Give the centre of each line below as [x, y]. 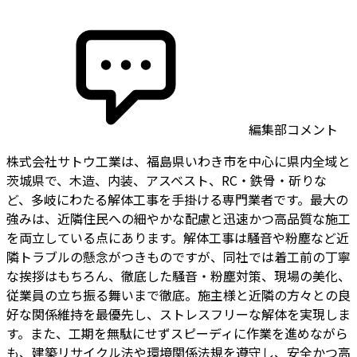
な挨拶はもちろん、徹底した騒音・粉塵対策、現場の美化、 [178, 276]
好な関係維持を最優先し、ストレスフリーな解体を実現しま [178, 314]
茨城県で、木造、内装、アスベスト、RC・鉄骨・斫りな [167, 180]
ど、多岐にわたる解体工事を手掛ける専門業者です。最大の [177, 199]
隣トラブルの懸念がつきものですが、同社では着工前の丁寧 [178, 257]
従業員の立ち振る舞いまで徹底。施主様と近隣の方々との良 [178, 295]
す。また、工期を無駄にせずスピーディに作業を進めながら [177, 333]
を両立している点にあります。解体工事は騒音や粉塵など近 [178, 237]
